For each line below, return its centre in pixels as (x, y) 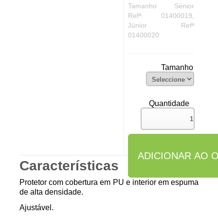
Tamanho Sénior (161, 6)
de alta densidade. (51, 192)
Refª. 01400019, (161, 16)
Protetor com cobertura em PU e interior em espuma (109, 182)
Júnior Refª (161, 25)
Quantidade (169, 104)
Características (69, 166)
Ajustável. (36, 208)
